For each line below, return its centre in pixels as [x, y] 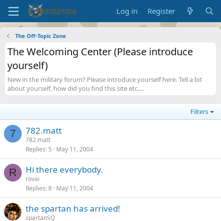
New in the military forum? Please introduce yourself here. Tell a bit [105, 79]
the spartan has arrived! [73, 208]
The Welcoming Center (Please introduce [100, 52]
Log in [127, 11]
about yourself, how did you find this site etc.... [75, 88]
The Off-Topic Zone [40, 36]
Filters [200, 111]
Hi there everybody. [64, 169]
